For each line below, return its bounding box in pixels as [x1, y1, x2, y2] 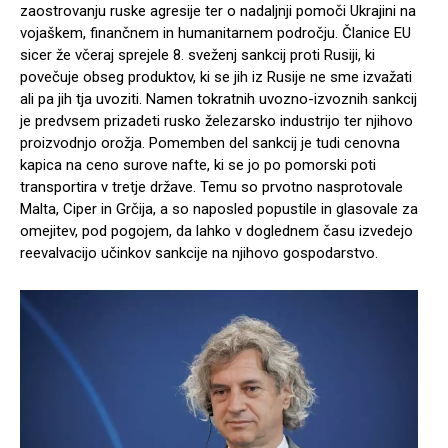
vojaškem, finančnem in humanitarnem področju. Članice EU [20, 24, 411, 43]
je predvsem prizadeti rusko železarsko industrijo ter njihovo [20, 112, 413, 131]
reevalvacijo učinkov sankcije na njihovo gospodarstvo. [20, 244, 378, 263]
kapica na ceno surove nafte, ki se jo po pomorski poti [20, 156, 376, 175]
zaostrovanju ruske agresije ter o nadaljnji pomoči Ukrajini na [20, 2, 416, 21]
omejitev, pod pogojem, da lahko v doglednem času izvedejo [20, 222, 413, 241]
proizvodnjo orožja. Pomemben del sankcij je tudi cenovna [20, 134, 400, 153]
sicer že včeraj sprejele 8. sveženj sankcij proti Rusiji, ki [20, 46, 375, 65]
